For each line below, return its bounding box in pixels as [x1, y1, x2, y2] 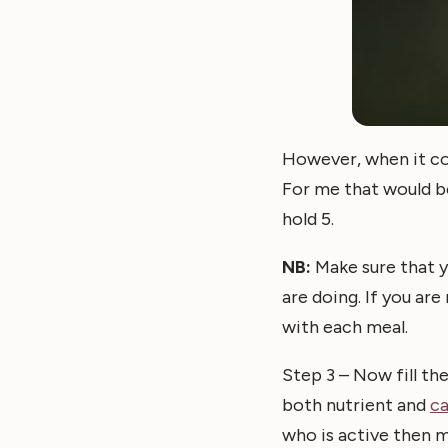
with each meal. [282, 316, 408, 339]
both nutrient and [282, 394, 430, 417]
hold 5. [282, 208, 334, 231]
